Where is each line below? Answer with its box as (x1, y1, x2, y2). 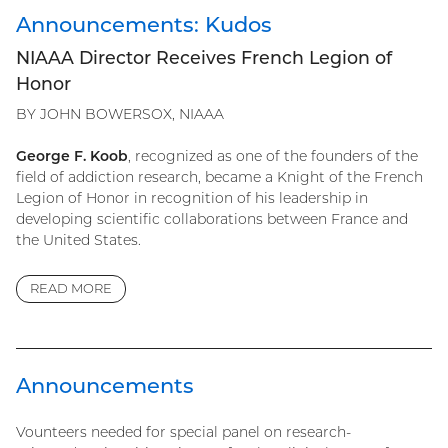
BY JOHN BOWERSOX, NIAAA (16, 104, 224, 123)
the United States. (16, 230, 141, 249)
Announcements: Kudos (16, 11, 272, 37)
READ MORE (30, 280, 112, 297)
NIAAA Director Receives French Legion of (16, 46, 392, 68)
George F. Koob (16, 146, 128, 165)
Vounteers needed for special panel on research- (16, 422, 351, 441)
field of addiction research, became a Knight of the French (16, 167, 423, 186)
